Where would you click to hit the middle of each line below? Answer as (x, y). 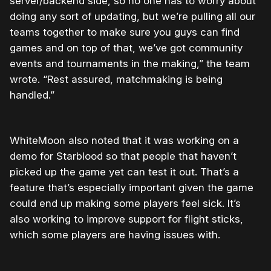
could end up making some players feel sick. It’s (125, 203)
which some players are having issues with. (115, 234)
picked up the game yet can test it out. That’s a (124, 171)
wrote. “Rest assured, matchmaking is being (116, 79)
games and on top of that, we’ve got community (126, 47)
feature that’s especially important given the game (132, 187)
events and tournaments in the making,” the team (130, 63)
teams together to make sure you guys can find (125, 32)
